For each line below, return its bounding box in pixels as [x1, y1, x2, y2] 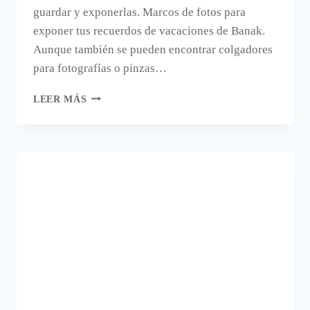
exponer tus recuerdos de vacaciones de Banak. [33, 24, 265, 37]
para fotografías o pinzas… [33, 61, 167, 75]
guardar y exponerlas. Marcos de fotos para [33, 5, 246, 19]
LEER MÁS [33, 93, 87, 104]
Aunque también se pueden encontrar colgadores [33, 42, 273, 56]
